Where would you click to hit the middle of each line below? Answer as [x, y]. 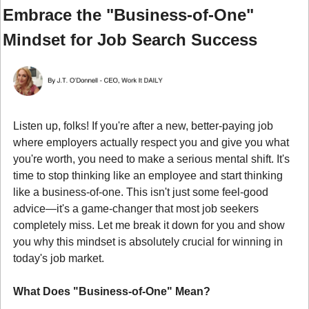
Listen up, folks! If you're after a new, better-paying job [143, 126]
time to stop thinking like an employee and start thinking [148, 175]
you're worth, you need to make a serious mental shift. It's [151, 159]
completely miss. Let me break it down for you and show [149, 225]
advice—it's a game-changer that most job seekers [136, 208]
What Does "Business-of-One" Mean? [112, 291]
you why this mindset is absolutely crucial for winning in [148, 241]
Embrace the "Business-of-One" [128, 14]
